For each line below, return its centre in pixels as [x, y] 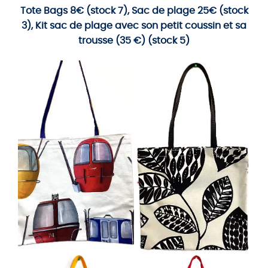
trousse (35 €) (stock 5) [134, 41]
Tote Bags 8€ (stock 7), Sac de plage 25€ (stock [134, 11]
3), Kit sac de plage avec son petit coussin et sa [134, 26]
